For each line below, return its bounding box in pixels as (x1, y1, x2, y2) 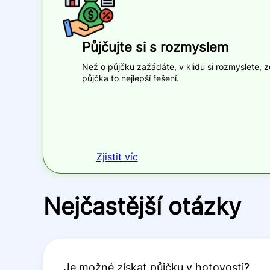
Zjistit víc (96, 151, 138, 163)
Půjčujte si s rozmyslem (82, 39, 228, 55)
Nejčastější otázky (43, 192, 241, 220)
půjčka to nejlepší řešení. (82, 73, 179, 84)
